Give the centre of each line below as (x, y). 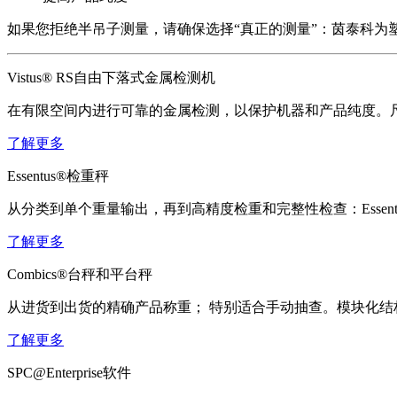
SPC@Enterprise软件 (69, 372)
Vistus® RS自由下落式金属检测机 (111, 77)
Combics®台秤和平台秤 (80, 274)
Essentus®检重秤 (58, 175)
